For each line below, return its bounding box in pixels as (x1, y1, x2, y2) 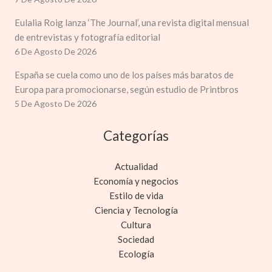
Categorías (103, 127, 169, 144)
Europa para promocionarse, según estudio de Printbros (15, 83, 239, 95)
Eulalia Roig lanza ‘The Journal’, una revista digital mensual (15, 16, 249, 28)
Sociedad (118, 234, 154, 245)
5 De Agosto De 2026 (15, 98, 97, 109)
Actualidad (114, 161, 158, 172)
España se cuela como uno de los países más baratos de (15, 69, 234, 80)
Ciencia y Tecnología (94, 205, 178, 216)
